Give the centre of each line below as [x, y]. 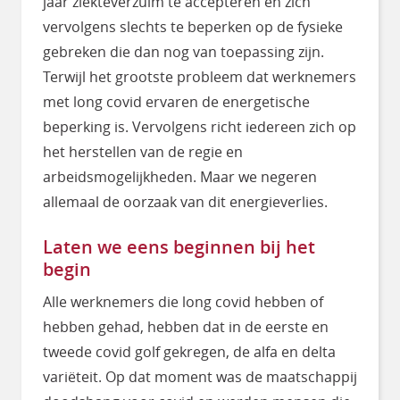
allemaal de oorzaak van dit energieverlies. [185, 201]
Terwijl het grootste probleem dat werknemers [200, 76]
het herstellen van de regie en [143, 151]
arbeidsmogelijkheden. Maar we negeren [180, 176]
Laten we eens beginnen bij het [179, 246]
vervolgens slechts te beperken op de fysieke [193, 26]
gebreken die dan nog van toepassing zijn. [183, 51]
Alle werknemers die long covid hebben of [183, 301]
